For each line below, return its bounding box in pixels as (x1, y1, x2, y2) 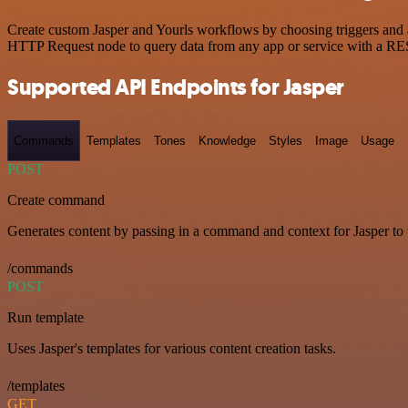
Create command (7, 192, 105, 209)
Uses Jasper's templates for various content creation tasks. (7, 341, 336, 357)
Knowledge (199, 133, 256, 148)
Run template (7, 310, 84, 326)
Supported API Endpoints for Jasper (7, 72, 344, 102)
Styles (269, 133, 302, 148)
